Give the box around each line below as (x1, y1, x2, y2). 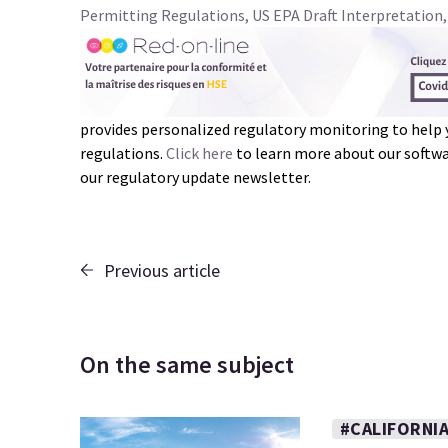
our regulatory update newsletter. (80, 167, 311, 187)
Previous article (104, 259, 220, 282)
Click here (166, 143, 233, 163)
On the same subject (80, 349, 294, 380)
